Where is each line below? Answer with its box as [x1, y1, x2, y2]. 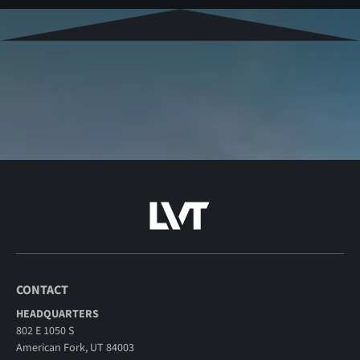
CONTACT [15, 280, 68, 299]
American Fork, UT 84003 [15, 339, 134, 356]
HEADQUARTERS [15, 305, 99, 322]
